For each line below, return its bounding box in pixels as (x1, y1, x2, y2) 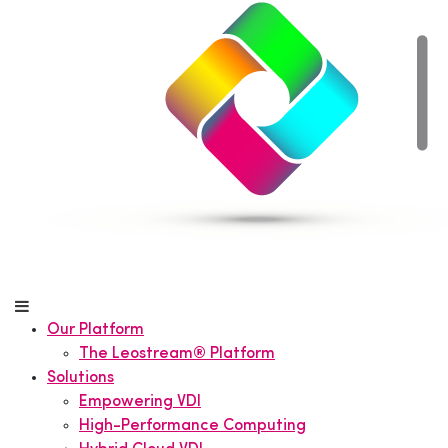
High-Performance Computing (79, 418, 306, 434)
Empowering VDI (79, 394, 201, 410)
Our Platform (47, 322, 144, 338)
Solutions (47, 370, 114, 386)
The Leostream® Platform (79, 346, 275, 362)
